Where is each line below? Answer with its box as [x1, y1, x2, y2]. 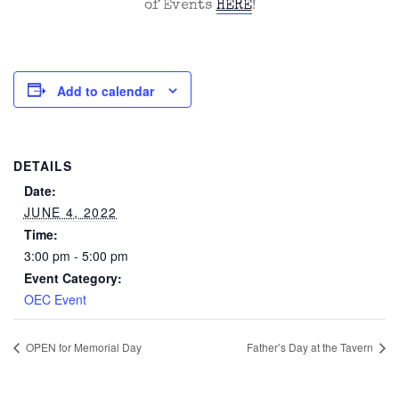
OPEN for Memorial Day [23, 339, 142, 355]
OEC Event [23, 290, 86, 309]
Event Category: [23, 269, 122, 288]
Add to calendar [57, 82, 154, 101]
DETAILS [13, 157, 72, 175]
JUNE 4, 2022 [23, 203, 118, 222]
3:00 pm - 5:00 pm [23, 247, 128, 265]
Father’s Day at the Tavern [247, 339, 376, 355]
